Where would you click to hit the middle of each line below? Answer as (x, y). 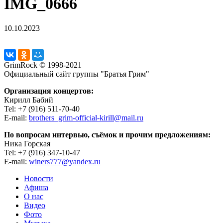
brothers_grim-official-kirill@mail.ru (86, 117)
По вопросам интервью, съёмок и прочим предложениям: (107, 134)
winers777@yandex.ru (65, 161)
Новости (39, 178)
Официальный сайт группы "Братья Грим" (77, 74)
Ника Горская (27, 143)
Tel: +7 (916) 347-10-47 (42, 152)
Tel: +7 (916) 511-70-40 (42, 109)
